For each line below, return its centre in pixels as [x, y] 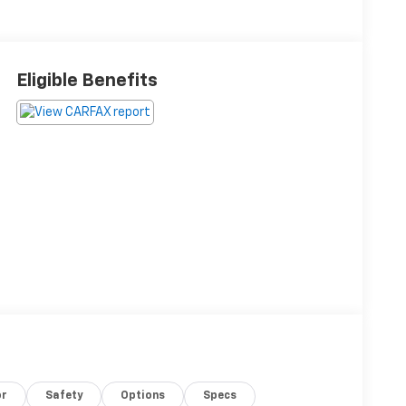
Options [143, 396]
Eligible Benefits [87, 80]
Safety [64, 396]
